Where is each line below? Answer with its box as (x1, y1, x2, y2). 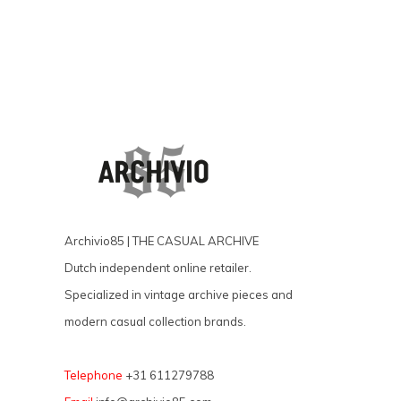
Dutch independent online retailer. (64, 260, 252, 275)
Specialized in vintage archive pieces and (64, 286, 293, 302)
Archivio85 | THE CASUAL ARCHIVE (64, 233, 259, 248)
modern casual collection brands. (64, 313, 246, 328)
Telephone (64, 367, 123, 382)
